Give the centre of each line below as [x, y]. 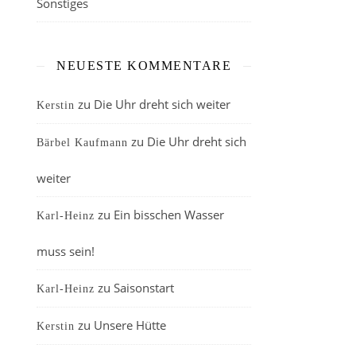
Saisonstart [144, 288]
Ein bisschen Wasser [169, 215]
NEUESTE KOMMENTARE [144, 66]
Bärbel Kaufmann [82, 143]
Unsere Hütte [130, 325]
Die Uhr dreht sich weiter [162, 104]
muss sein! [66, 251]
